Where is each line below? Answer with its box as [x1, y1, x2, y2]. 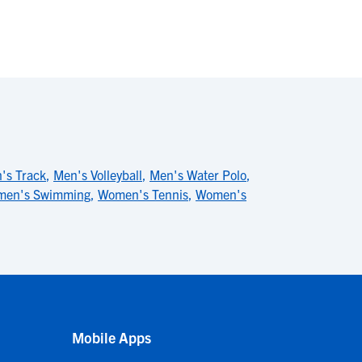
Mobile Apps [72, 328, 151, 347]
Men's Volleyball [53, 166, 142, 183]
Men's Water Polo [149, 166, 246, 183]
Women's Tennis [98, 186, 188, 202]
